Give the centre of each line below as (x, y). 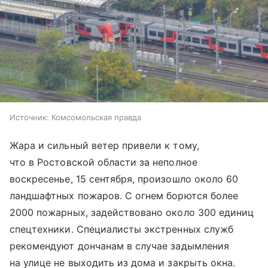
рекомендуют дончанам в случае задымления (119, 246)
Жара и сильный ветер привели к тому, (104, 145)
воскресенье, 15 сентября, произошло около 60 (124, 179)
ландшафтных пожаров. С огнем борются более (124, 195)
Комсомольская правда (96, 117)
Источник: (29, 117)
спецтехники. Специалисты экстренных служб (121, 229)
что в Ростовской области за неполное (103, 162)
